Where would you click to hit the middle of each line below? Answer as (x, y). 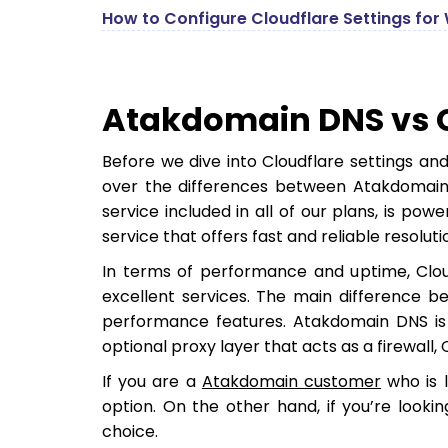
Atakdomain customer (291, 382)
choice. (130, 432)
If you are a (152, 382)
